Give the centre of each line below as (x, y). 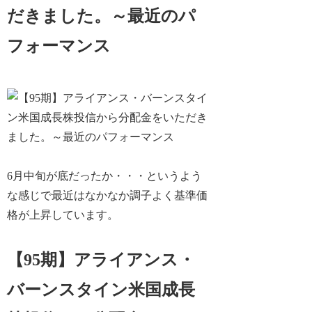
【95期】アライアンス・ (101, 260)
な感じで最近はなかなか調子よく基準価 (108, 196)
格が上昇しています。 (63, 215)
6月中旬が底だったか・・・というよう (105, 176)
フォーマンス (59, 46)
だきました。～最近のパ (102, 16)
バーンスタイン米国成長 (101, 290)
